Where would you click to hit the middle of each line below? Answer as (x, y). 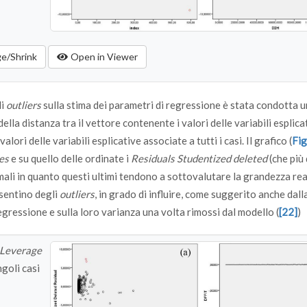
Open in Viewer (104, 57)
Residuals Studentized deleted (199, 159)
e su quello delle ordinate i (70, 159)
